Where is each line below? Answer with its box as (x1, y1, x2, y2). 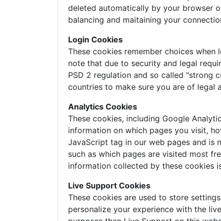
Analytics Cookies (68, 102, 137, 111)
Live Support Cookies (68, 181, 150, 190)
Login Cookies (68, 35, 123, 44)
